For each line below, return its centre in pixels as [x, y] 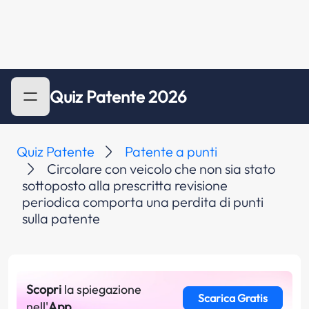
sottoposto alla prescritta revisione [125, 185]
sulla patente [61, 218]
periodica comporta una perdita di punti [143, 202]
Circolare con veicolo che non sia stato [161, 169]
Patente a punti [171, 151]
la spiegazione [101, 289]
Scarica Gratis [232, 298]
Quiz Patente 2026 [118, 97]
